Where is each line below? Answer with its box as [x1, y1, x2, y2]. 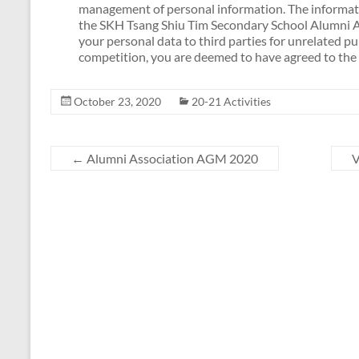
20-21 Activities [192, 95, 271, 108]
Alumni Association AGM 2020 [84, 151, 258, 166]
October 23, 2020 [74, 95, 161, 108]
